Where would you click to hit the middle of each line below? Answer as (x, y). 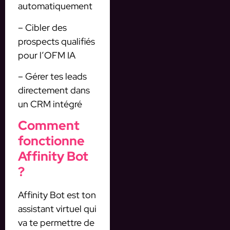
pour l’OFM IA (47, 55)
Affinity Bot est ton (57, 195)
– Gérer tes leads (52, 76)
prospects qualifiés (56, 41)
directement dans (54, 90)
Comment (49, 126)
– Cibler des (42, 27)
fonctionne (51, 141)
